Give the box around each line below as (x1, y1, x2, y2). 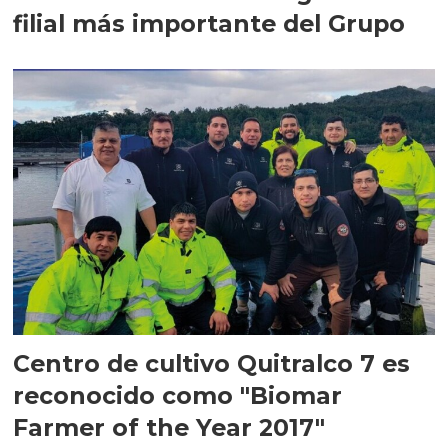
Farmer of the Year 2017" (13, 412, 326, 442)
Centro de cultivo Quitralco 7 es (13, 348, 411, 378)
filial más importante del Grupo (13, 9, 406, 39)
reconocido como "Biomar (13, 380, 343, 410)
